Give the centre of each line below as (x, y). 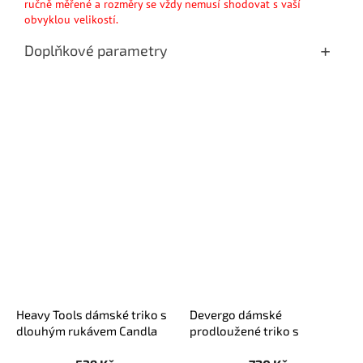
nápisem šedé (228, 346)
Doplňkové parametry (96, 51)
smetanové (47, 346)
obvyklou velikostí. (71, 20)
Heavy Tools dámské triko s (92, 314)
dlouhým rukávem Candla (87, 330)
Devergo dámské (236, 314)
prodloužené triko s (244, 330)
